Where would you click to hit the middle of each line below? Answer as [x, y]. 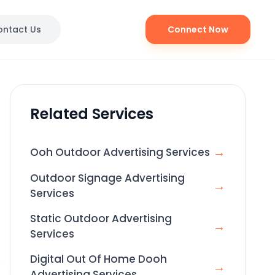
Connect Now [198, 29]
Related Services [92, 114]
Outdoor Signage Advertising [107, 178]
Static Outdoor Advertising [101, 219]
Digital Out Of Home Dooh [99, 259]
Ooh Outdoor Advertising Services [120, 152]
